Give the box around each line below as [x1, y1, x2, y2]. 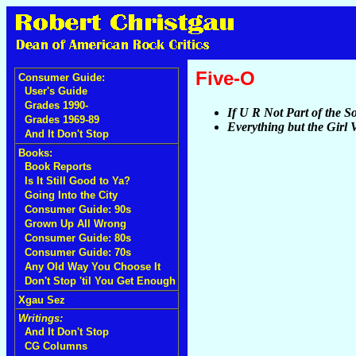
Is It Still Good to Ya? [25, 175, 130, 187]
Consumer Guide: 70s [25, 246, 131, 258]
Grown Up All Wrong [25, 218, 126, 230]
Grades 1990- [25, 99, 88, 111]
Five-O [195, 68, 255, 89]
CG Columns [25, 340, 87, 352]
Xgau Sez [18, 294, 65, 306]
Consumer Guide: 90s [25, 203, 131, 215]
